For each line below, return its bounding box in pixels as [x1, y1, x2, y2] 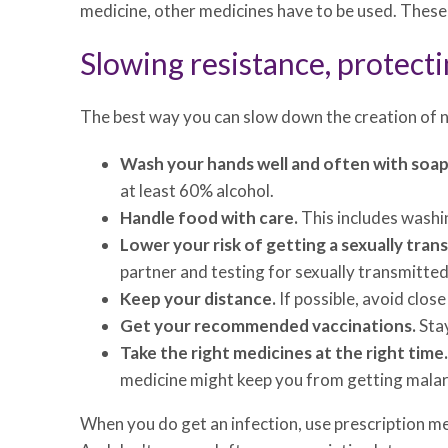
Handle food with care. [120, 207, 298, 228]
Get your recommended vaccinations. [120, 315, 416, 336]
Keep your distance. [120, 288, 276, 309]
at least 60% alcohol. [120, 180, 274, 201]
